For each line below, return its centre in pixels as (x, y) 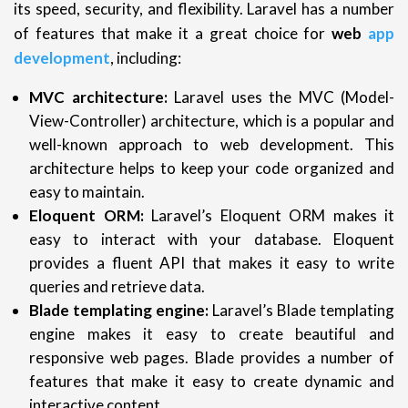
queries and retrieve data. (117, 286)
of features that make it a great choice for (173, 33)
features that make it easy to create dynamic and (212, 381)
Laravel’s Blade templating (301, 310)
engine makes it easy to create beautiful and (212, 333)
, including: (146, 57)
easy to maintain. (87, 191)
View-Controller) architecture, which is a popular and (212, 120)
